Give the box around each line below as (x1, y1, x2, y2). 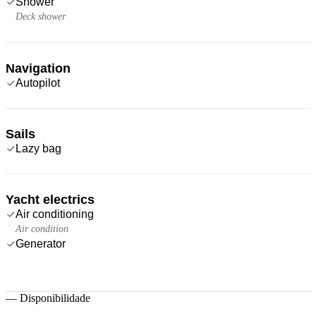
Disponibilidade (20, 291, 90, 304)
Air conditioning (16, 207, 94, 220)
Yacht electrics (6, 192, 95, 207)
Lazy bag (16, 142, 61, 154)
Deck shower (16, 11, 66, 22)
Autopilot (16, 76, 60, 89)
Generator (16, 237, 66, 250)
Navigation (6, 61, 71, 75)
